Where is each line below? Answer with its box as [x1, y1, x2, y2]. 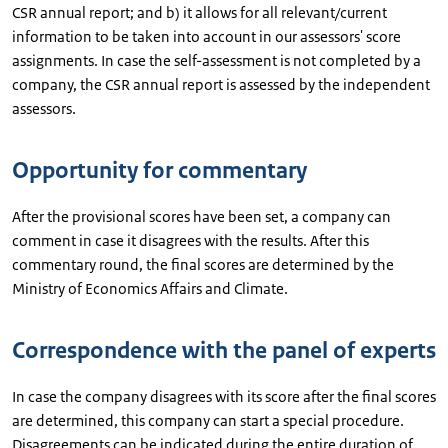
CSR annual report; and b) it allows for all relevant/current [12, 3, 387, 22]
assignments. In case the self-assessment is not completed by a [12, 51, 421, 70]
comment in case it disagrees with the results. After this [12, 231, 369, 250]
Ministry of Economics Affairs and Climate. [12, 279, 288, 298]
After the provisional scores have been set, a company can [12, 207, 391, 226]
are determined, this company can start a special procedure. [12, 411, 404, 430]
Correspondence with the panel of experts [12, 336, 436, 365]
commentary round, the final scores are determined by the [12, 255, 394, 274]
